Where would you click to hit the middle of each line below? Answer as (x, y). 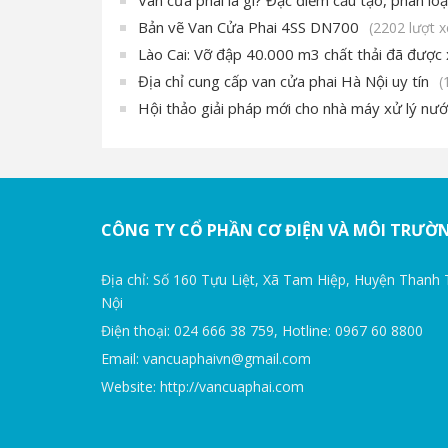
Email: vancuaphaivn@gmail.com (205, 358)
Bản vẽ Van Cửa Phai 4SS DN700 (248, 26)
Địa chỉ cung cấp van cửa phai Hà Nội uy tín (283, 80)
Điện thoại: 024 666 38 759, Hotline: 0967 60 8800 (261, 330)
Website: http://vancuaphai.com (202, 386)
